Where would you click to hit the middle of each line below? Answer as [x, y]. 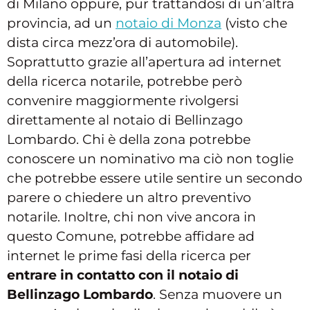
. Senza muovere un [218, 294]
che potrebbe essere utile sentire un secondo [155, 178]
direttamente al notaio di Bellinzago [125, 120]
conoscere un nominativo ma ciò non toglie [150, 158]
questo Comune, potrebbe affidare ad [131, 236]
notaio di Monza [168, 23]
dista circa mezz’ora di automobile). [122, 42]
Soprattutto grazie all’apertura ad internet [144, 62]
